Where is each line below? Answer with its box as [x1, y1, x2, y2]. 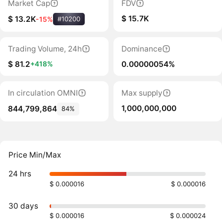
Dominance [121, 44, 162, 54]
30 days [8, 201, 39, 211]
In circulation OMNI [7, 88, 78, 98]
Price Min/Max [8, 150, 61, 160]
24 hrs [8, 169, 32, 179]
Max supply [121, 88, 163, 98]
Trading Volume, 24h [7, 44, 82, 54]
